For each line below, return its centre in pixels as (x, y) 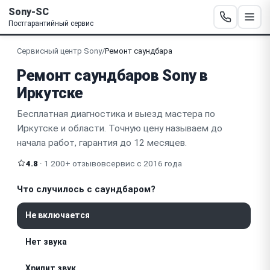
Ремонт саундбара (139, 51)
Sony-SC (29, 11)
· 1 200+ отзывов (72, 163)
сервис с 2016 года (144, 163)
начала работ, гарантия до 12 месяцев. (102, 143)
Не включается (58, 215)
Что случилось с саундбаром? (86, 189)
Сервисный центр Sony (59, 51)
